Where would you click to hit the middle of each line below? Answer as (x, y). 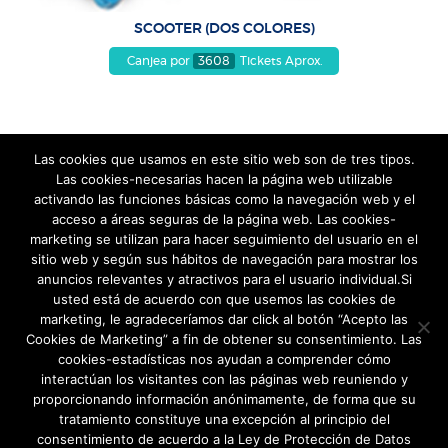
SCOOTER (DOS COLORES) (224, 28)
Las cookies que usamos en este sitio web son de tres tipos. (224, 159)
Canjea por (159, 60)
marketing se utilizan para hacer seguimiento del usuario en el (224, 239)
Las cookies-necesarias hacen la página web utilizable (224, 179)
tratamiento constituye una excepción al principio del (224, 419)
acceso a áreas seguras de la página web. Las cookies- (224, 219)
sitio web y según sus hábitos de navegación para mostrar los (224, 259)
